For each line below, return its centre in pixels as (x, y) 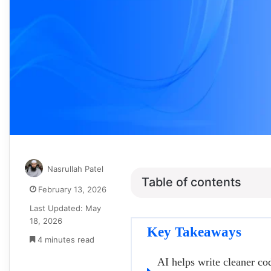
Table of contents (191, 182)
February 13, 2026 (72, 189)
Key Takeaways (194, 232)
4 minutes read (65, 239)
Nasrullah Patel (75, 168)
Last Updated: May (65, 208)
